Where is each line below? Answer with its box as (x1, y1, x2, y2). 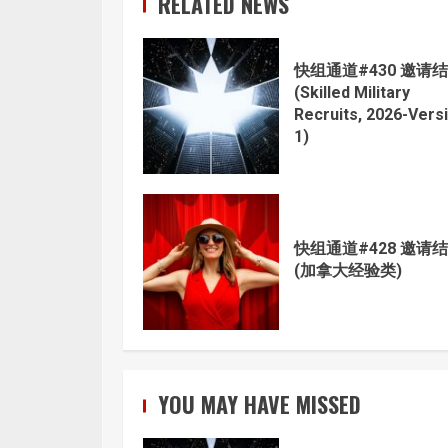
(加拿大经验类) (294, 260, 402, 280)
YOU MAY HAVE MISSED (158, 388, 361, 421)
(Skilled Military (294, 82, 410, 102)
